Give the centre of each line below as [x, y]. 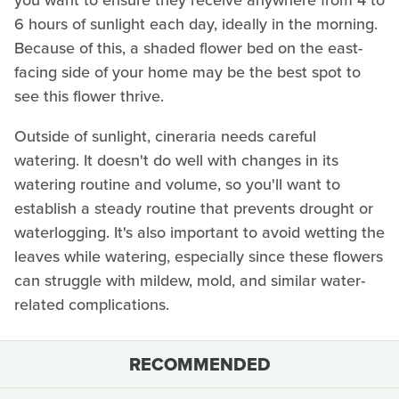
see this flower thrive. [89, 97]
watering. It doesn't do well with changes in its [176, 161]
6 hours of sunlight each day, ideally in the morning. [196, 24]
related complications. [92, 305]
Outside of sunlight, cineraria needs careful [165, 137]
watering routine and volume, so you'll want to [177, 185]
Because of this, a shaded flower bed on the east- [188, 49]
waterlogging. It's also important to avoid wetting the [199, 233]
